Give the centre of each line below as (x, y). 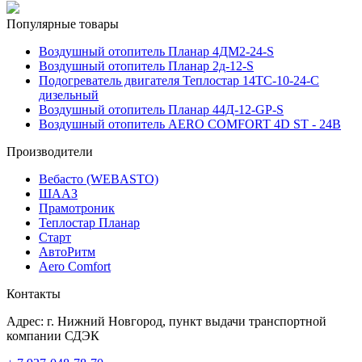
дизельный (69, 95)
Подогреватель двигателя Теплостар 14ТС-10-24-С (179, 80)
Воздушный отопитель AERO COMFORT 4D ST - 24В (190, 124)
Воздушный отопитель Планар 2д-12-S (146, 65)
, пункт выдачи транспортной (244, 321)
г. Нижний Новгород (105, 321)
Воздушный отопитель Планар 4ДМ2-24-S (156, 51)
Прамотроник (77, 208)
